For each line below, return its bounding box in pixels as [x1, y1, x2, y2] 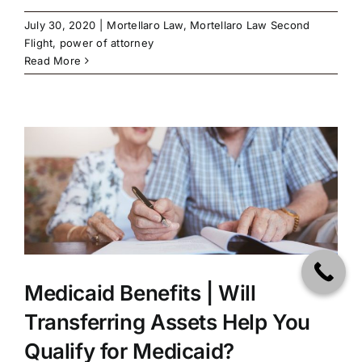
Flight [24, 36, 53, 50]
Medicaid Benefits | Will [24, 280, 256, 305]
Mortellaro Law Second [190, 19, 310, 32]
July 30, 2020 [24, 19, 96, 32]
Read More [24, 54, 82, 68]
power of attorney [59, 36, 154, 50]
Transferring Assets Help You [24, 309, 311, 335]
